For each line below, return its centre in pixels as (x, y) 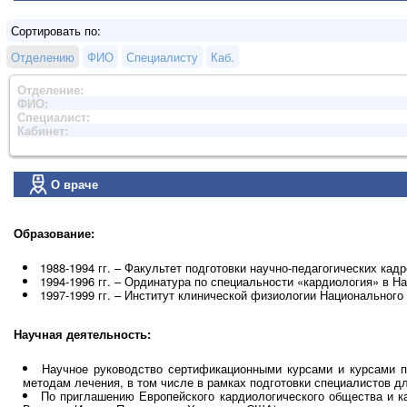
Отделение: (50, 89)
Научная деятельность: (82, 334)
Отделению (43, 56)
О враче (74, 184)
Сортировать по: (56, 30)
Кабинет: (43, 130)
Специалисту (162, 56)
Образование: (54, 233)
